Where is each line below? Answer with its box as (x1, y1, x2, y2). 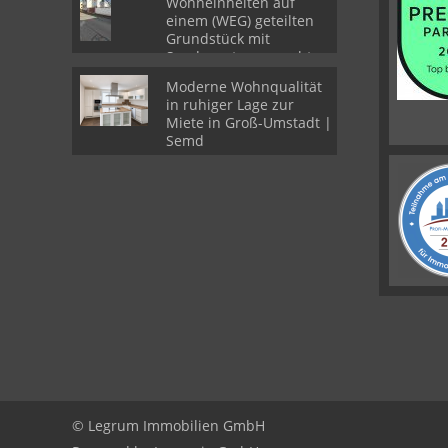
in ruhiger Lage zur (166, 95, 294, 114)
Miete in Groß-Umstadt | (166, 113, 332, 132)
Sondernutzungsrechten (166, 47, 329, 66)
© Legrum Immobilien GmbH (72, 416, 265, 435)
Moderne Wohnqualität (166, 77, 322, 96)
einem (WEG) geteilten (166, 11, 314, 30)
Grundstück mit (166, 29, 270, 48)
